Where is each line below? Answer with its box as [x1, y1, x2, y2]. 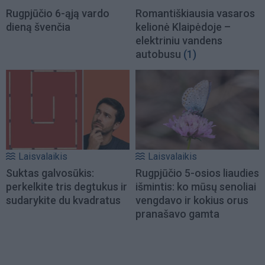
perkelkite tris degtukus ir [6, 180, 127, 193]
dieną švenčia [6, 21, 70, 34]
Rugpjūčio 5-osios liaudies [135, 166, 259, 179]
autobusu [135, 48, 181, 61]
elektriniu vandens [135, 34, 222, 47]
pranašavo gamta [135, 207, 219, 220]
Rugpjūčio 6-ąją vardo [6, 7, 109, 20]
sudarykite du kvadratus [6, 193, 121, 206]
